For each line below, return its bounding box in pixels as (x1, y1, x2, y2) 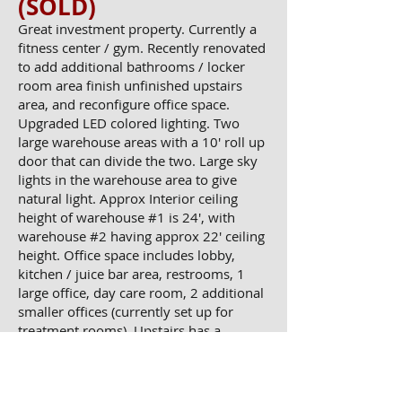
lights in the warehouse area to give (18, 170, 237, 188)
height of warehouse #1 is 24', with (18, 208, 235, 226)
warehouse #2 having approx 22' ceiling (18, 227, 265, 245)
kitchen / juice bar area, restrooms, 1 (18, 265, 245, 283)
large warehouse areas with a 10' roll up (18, 133, 265, 151)
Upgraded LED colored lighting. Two (18, 114, 240, 132)
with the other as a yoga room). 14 (18, 378, 231, 396)
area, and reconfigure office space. (18, 95, 230, 113)
